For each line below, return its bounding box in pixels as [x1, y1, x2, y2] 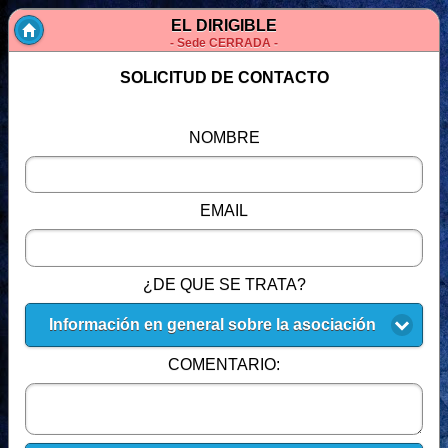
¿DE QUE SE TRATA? [142, 275, 306, 293]
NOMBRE [188, 129, 260, 147]
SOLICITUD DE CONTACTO [119, 69, 329, 87]
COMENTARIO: [168, 355, 280, 373]
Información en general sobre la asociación [48, 315, 376, 333]
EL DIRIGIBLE [171, 17, 277, 35]
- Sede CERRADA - [170, 36, 278, 51]
